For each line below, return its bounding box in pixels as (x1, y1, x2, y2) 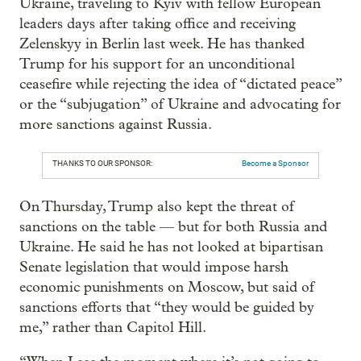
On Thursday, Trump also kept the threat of (19, 197, 294, 215)
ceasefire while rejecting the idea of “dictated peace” (19, 75, 342, 93)
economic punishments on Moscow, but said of (19, 278, 314, 296)
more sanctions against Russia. (19, 115, 212, 133)
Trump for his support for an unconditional (19, 55, 295, 73)
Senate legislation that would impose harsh (19, 258, 288, 276)
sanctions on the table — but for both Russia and (19, 218, 327, 235)
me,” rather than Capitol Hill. (19, 318, 206, 336)
